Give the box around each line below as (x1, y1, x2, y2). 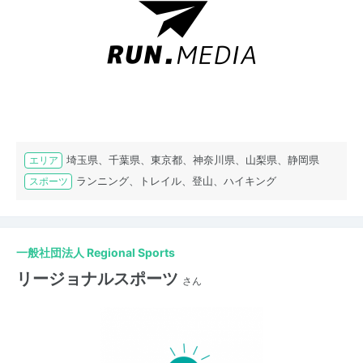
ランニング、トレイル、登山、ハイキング (76, 174, 276, 188)
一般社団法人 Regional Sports (16, 246, 175, 260)
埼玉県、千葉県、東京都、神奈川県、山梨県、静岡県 (66, 153, 319, 167)
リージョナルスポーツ (16, 269, 178, 289)
